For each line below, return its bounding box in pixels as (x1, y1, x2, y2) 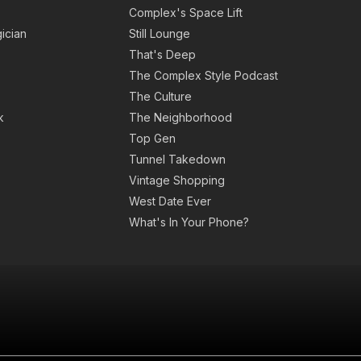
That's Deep (129, 48, 196, 62)
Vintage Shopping (129, 173, 225, 188)
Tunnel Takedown (129, 152, 226, 167)
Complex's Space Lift (129, 6, 243, 20)
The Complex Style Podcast (129, 68, 278, 83)
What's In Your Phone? (129, 215, 249, 230)
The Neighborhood (129, 110, 232, 125)
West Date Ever (129, 194, 211, 209)
